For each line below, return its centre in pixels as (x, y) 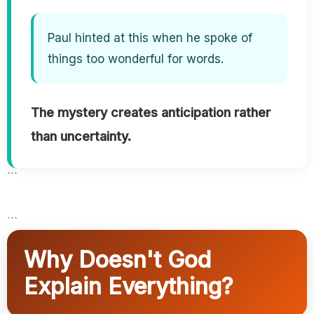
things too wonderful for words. (136, 59)
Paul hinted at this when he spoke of (150, 38)
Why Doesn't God (117, 260)
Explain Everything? (129, 287)
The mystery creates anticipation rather (151, 113)
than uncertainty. (81, 137)
